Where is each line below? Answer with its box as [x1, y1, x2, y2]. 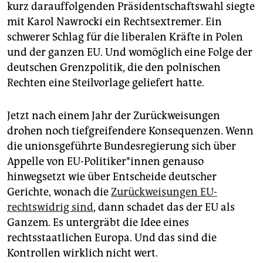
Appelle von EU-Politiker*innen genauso [7, 154, 204, 168]
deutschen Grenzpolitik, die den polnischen [7, 60, 221, 74]
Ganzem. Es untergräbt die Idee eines [7, 215, 189, 229]
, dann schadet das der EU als [93, 200, 235, 214]
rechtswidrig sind [7, 200, 93, 214]
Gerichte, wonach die [7, 185, 111, 198]
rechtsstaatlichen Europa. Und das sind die [7, 231, 217, 244]
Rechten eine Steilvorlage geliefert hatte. [7, 76, 204, 89]
